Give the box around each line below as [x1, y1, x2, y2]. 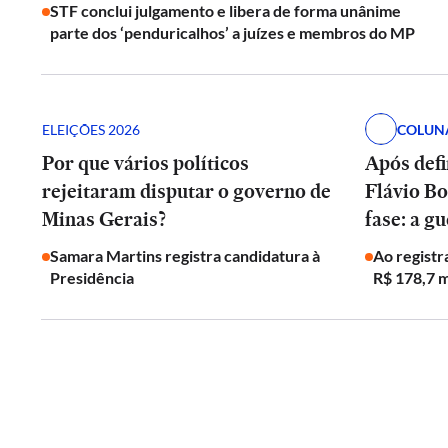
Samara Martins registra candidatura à [50, 246, 320, 265]
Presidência [50, 268, 134, 287]
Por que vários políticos [42, 149, 249, 177]
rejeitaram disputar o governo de [42, 177, 331, 205]
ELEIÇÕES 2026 [42, 120, 140, 138]
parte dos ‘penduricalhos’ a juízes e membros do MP [50, 23, 415, 42]
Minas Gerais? [42, 205, 166, 233]
